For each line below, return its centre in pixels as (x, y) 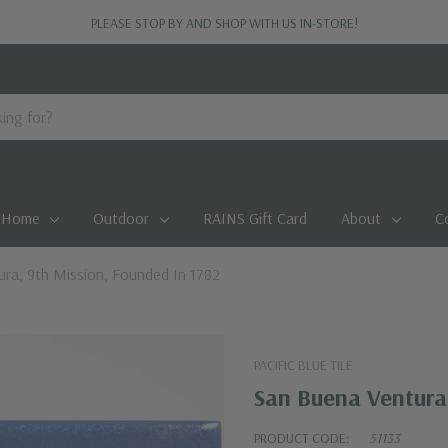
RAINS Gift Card (254, 218)
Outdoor (121, 218)
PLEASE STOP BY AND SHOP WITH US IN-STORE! (224, 23)
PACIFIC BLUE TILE (303, 365)
